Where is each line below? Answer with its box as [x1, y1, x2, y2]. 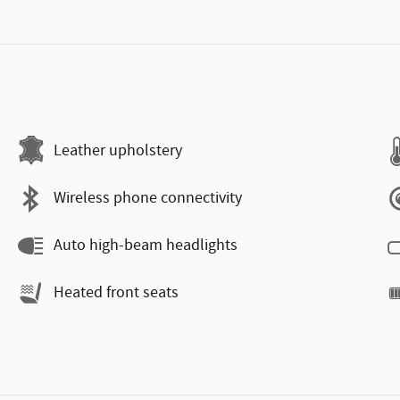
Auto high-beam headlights [54, 235, 237, 256]
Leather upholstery [54, 140, 182, 162]
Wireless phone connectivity [54, 187, 242, 209]
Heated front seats [54, 282, 179, 304]
